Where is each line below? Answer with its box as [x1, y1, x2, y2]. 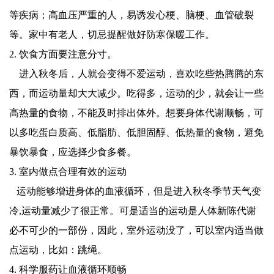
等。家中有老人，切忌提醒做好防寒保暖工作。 [9, 29, 215, 40]
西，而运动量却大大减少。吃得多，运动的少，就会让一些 [9, 88, 264, 99]
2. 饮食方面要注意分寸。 [9, 49, 117, 60]
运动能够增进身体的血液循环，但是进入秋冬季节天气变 [9, 186, 261, 197]
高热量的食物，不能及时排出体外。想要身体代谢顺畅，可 [9, 108, 264, 119]
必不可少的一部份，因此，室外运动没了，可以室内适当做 [9, 225, 264, 236]
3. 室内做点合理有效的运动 [9, 166, 127, 177]
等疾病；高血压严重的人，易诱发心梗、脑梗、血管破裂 [9, 10, 254, 21]
